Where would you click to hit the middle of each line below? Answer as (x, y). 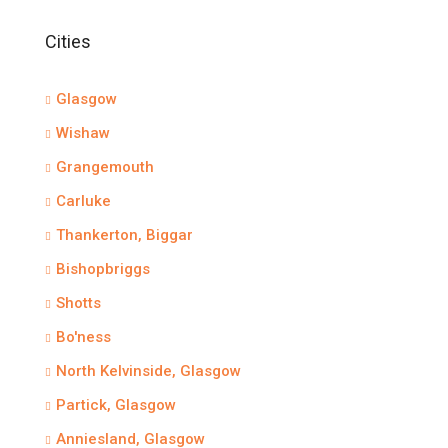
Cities (68, 41)
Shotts (78, 303)
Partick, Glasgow (116, 405)
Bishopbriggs (103, 269)
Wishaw (83, 133)
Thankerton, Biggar (124, 235)
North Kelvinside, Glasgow (148, 371)
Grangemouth (105, 167)
